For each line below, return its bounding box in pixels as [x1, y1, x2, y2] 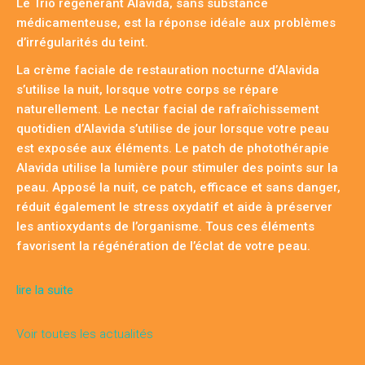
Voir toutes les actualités [16, 327, 153, 342]
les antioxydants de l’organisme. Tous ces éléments [16, 219, 314, 235]
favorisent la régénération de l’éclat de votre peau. [16, 239, 310, 254]
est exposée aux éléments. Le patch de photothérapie [16, 141, 329, 156]
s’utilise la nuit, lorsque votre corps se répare [16, 82, 279, 98]
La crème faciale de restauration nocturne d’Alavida [16, 63, 319, 78]
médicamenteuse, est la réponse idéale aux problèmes [16, 15, 336, 31]
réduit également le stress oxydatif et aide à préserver [16, 200, 332, 215]
